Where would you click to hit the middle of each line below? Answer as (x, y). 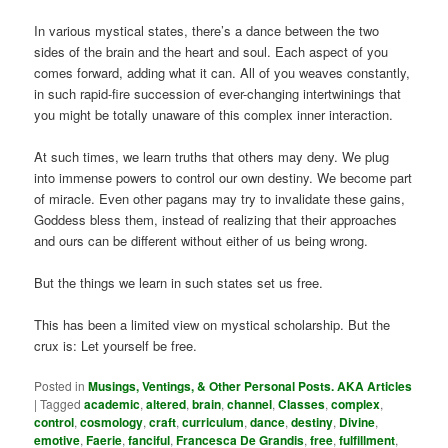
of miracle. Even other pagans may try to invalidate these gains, (220, 198)
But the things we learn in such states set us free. (179, 282)
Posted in (60, 386)
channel (250, 404)
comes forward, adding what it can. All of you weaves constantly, (222, 72)
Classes (302, 404)
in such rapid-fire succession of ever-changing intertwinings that (218, 93)
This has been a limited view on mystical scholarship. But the (212, 325)
